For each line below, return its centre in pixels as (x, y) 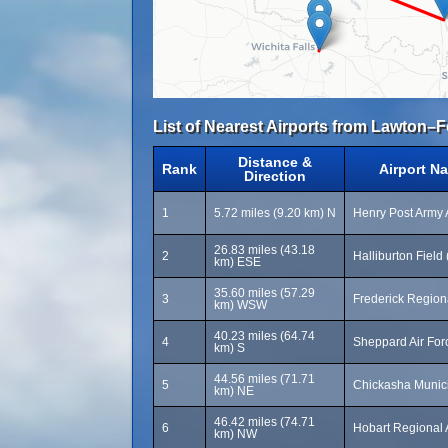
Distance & (275, 162)
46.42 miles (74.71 (264, 422)
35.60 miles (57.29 (264, 293)
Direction (275, 176)
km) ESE (237, 262)
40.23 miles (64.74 (264, 336)
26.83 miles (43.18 (264, 250)
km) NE (234, 391)
